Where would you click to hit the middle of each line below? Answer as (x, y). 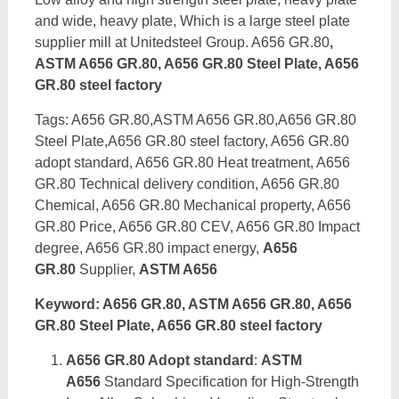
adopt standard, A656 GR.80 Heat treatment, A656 (192, 163)
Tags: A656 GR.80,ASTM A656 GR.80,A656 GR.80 (195, 120)
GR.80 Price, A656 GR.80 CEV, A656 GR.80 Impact (197, 227)
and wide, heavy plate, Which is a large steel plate (192, 21)
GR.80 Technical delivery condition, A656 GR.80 (187, 184)
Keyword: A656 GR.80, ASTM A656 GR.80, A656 (193, 304)
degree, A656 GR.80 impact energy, (147, 248)
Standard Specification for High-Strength (229, 382)
